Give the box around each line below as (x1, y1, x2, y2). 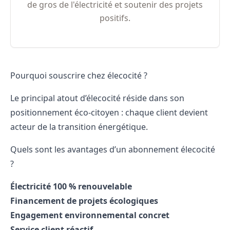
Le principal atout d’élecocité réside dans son (10, 92, 184, 104)
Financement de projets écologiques (10, 195, 158, 206)
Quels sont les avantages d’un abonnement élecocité (10, 143, 215, 155)
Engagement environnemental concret (10, 209, 169, 221)
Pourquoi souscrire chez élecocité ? (10, 69, 147, 81)
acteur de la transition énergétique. (10, 121, 148, 132)
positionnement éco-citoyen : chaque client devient (10, 106, 208, 118)
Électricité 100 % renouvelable (10, 180, 132, 192)
